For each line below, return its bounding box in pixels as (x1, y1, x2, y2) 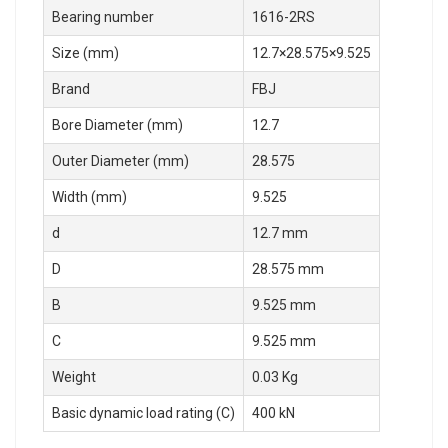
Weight (52, 369, 96, 386)
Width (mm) (52, 189, 127, 206)
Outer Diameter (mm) (52, 153, 189, 170)
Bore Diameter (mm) (52, 117, 183, 134)
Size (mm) (52, 45, 119, 62)
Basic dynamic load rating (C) (52, 405, 235, 422)
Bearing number (52, 9, 154, 26)
